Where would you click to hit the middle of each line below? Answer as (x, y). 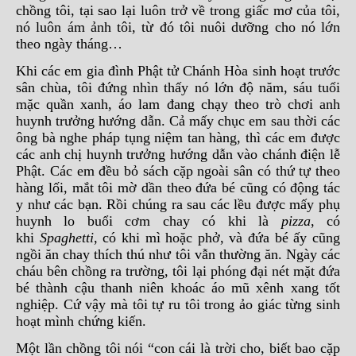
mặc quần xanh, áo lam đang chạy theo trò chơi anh (178, 104)
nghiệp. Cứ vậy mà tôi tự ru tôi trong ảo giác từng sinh (178, 304)
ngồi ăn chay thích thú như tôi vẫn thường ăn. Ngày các (178, 254)
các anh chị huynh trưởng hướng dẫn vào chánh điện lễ (178, 154)
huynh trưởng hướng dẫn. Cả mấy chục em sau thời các (178, 121)
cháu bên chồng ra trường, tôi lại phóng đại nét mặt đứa (178, 271)
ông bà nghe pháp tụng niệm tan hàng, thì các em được (178, 137)
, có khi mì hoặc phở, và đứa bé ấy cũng (217, 238)
